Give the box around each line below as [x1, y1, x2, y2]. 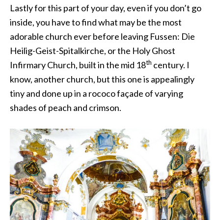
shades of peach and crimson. [10, 102, 121, 113]
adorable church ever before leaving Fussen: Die [10, 30, 195, 42]
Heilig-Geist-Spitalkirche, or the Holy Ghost [10, 45, 175, 56]
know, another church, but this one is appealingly [10, 73, 194, 84]
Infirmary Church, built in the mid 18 [10, 59, 146, 70]
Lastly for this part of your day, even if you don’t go [10, 2, 201, 13]
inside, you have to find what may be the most [10, 16, 182, 27]
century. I [152, 59, 190, 70]
